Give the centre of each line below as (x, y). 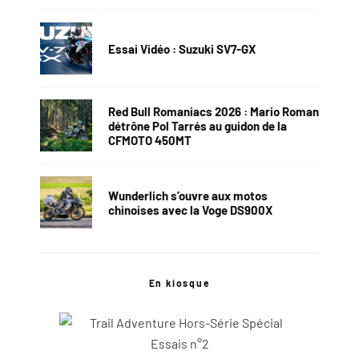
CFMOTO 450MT (150, 140)
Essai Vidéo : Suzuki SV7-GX (182, 48)
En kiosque (179, 283)
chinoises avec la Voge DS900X (190, 210)
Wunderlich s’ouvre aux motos (188, 195)
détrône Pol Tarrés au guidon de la (198, 125)
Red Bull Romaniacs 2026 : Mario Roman (214, 111)
